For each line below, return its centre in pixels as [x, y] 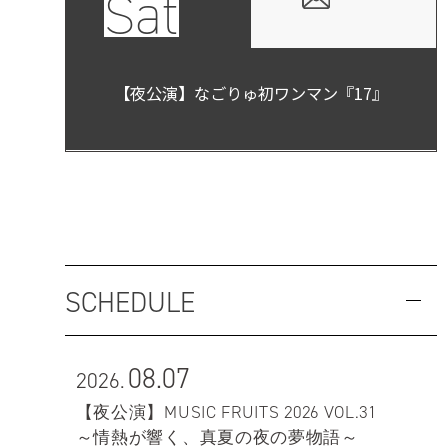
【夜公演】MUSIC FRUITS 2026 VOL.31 [226, 412]
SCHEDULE [129, 303]
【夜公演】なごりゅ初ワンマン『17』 [251, 93]
